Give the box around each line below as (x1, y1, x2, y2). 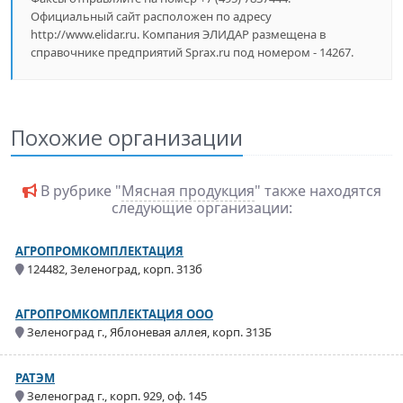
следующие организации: (111, 198, 292, 218)
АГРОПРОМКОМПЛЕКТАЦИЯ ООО (15, 306, 213, 322)
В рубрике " (36, 181, 121, 201)
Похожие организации (11, 123, 243, 152)
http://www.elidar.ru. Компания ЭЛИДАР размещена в (31, 26, 326, 42)
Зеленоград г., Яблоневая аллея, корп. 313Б (24, 324, 272, 340)
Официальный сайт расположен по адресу (31, 8, 272, 24)
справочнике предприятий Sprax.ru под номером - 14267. (31, 44, 354, 60)
